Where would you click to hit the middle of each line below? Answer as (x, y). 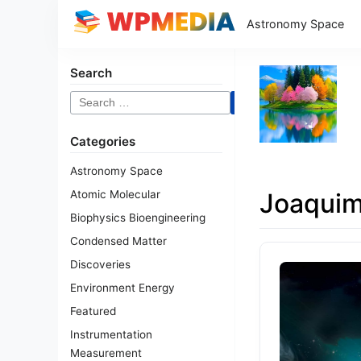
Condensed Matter (118, 241)
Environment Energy (122, 288)
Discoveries (100, 264)
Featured (93, 311)
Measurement (106, 353)
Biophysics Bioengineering (138, 218)
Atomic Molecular (115, 194)
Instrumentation (111, 334)
